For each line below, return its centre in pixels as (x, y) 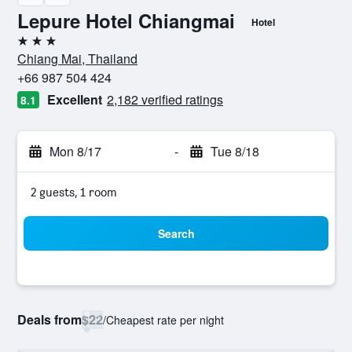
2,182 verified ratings (165, 99)
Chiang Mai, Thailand (77, 59)
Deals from (49, 319)
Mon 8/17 (75, 151)
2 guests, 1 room (74, 192)
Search (176, 233)
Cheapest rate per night (165, 320)
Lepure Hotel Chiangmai (126, 20)
